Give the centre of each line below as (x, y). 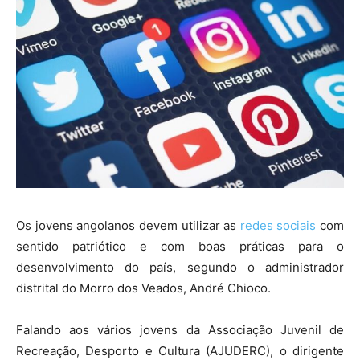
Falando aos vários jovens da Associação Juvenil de (180, 329)
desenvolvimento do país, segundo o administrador (180, 267)
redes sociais (278, 225)
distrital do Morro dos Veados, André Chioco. (143, 288)
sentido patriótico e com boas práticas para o (180, 246)
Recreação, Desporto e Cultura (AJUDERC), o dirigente (180, 350)
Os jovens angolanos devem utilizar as (128, 225)
